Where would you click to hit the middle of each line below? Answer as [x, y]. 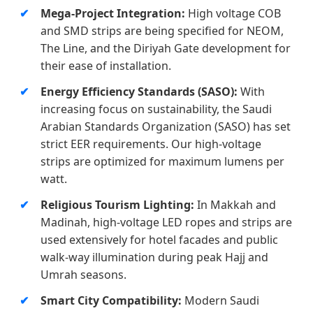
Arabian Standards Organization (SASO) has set [166, 127]
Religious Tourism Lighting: [117, 205]
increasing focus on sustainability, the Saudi [156, 109]
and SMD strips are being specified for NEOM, [162, 31]
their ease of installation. [106, 66]
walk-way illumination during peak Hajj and [154, 257]
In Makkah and [235, 205]
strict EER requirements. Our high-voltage [151, 144]
